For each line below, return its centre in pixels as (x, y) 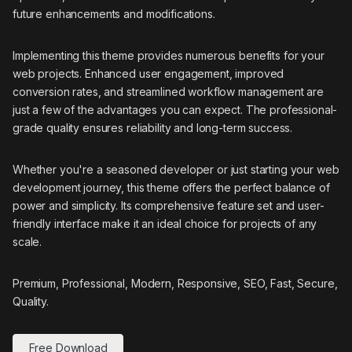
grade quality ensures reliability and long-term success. (153, 128)
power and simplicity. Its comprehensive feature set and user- (169, 206)
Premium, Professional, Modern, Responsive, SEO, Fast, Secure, (175, 284)
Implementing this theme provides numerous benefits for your (169, 56)
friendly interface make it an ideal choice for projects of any (165, 224)
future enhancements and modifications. (114, 14)
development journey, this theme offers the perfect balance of (171, 188)
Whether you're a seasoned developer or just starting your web (176, 170)
